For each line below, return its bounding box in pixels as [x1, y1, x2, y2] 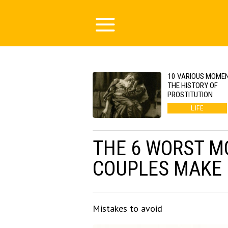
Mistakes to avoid [93, 203, 162, 215]
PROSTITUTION [167, 90, 213, 99]
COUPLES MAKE [93, 157, 222, 181]
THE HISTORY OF [167, 81, 218, 90]
